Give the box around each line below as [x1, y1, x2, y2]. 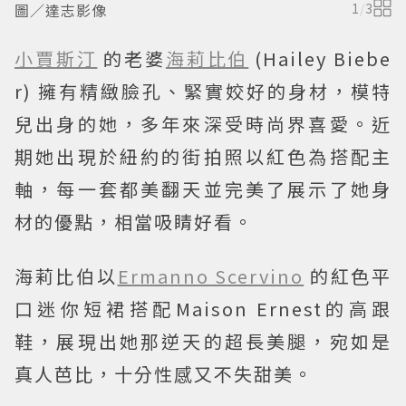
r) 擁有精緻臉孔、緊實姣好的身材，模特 [14, 78, 391, 104]
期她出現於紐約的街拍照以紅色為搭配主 [14, 143, 391, 169]
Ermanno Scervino [117, 263, 304, 289]
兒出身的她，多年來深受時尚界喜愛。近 [14, 111, 391, 137]
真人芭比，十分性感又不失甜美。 [14, 361, 314, 387]
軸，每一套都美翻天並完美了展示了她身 [14, 176, 391, 202]
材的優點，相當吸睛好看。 [14, 208, 254, 235]
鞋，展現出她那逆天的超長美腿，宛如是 [14, 328, 391, 354]
